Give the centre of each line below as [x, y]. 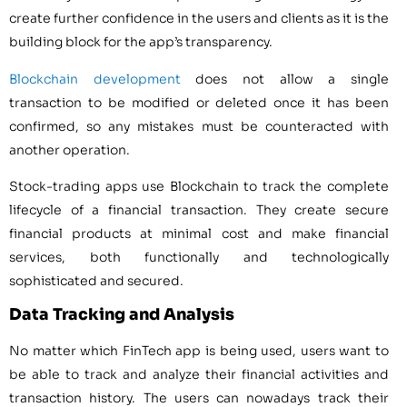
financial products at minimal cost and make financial [199, 233]
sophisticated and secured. [96, 281]
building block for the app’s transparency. [141, 42]
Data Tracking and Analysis [122, 315]
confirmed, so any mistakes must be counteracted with [199, 126]
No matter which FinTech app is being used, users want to [199, 351]
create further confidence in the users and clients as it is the [199, 19]
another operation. [69, 149]
